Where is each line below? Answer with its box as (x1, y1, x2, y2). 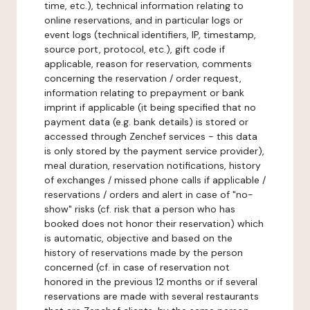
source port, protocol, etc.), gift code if (44, 43, 225, 55)
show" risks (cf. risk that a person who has (44, 203, 235, 215)
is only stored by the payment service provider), (44, 145, 264, 157)
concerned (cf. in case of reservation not (44, 261, 230, 273)
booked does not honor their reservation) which (44, 217, 264, 230)
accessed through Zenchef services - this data (44, 130, 257, 143)
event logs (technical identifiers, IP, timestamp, (44, 28, 256, 41)
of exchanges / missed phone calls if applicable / (44, 174, 266, 186)
